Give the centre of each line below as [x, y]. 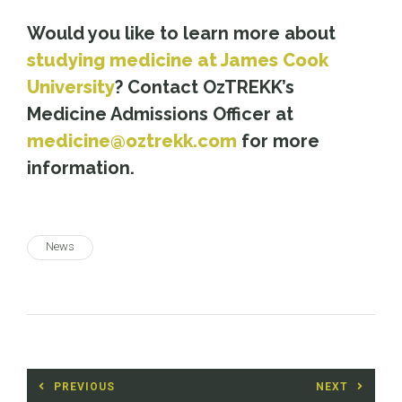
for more [278, 140]
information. [81, 167]
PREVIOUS [84, 386]
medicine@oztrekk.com [132, 140]
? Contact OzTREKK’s [205, 87]
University [71, 87]
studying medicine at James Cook [178, 60]
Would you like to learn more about [181, 33]
